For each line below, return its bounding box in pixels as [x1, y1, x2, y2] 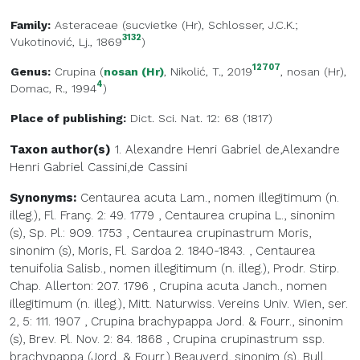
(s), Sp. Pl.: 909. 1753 [10, 226, 122, 241]
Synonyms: [10, 190, 76, 206]
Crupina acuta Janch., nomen [159, 279, 327, 294]
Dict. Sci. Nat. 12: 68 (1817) [126, 112, 272, 125]
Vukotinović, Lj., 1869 [10, 35, 122, 49]
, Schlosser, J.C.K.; [202, 18, 298, 32]
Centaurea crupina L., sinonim [165, 208, 335, 223]
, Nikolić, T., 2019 [164, 65, 252, 79]
